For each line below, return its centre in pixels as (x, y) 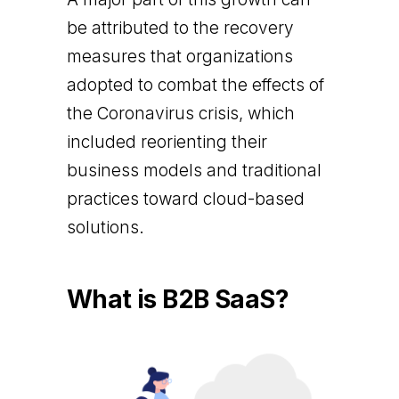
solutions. (105, 227)
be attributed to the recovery (180, 28)
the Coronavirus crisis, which (180, 113)
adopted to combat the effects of (195, 85)
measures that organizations (179, 56)
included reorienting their (167, 142)
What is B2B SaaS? (178, 299)
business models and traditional (194, 170)
